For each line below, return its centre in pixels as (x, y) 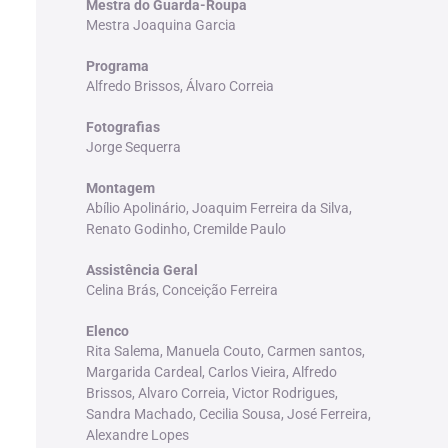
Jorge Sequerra (133, 146)
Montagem (120, 187)
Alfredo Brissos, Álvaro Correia (179, 85)
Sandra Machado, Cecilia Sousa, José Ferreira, (228, 413)
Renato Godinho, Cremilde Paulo (185, 228)
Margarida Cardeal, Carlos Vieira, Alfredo (211, 371)
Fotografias (122, 126)
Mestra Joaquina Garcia (160, 24)
